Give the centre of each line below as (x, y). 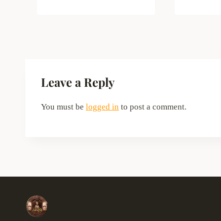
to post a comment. (153, 107)
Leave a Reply (78, 82)
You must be (63, 107)
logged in (102, 107)
